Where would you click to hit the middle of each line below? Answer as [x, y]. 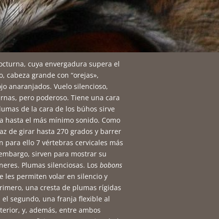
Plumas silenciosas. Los [61, 165]
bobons [111, 165]
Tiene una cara [96, 98]
